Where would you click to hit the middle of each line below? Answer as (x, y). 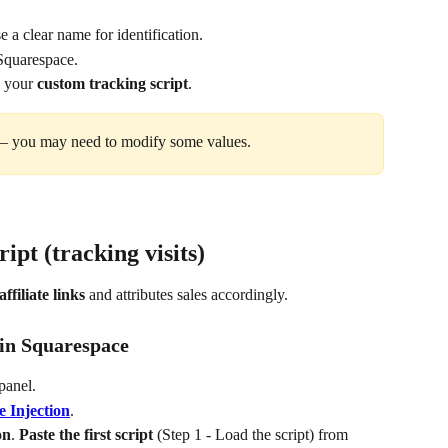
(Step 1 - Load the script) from (252, 434)
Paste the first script (86, 434)
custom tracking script (112, 84)
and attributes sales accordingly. (186, 295)
